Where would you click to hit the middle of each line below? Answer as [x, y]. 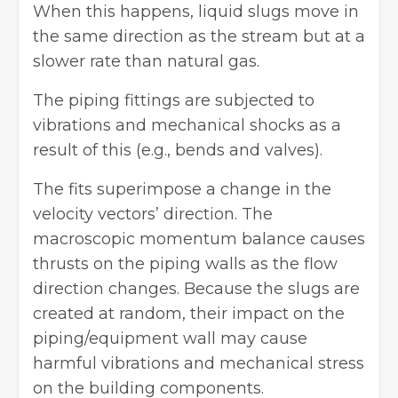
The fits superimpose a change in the [182, 190]
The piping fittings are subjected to [174, 101]
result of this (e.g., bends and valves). [180, 151]
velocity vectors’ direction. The [153, 215]
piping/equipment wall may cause [170, 339]
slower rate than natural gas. [146, 62]
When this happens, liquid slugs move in [196, 12]
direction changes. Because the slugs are [196, 289]
